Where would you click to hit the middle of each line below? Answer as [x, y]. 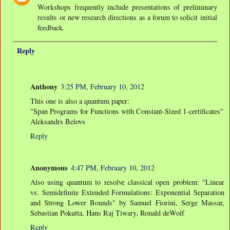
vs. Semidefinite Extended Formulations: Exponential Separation [127, 192]
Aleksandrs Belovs [58, 121]
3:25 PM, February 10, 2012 [102, 86]
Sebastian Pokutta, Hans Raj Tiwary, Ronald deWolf [107, 213]
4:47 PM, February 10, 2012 [113, 167]
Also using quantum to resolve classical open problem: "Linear [127, 182]
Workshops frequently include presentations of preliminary [127, 7]
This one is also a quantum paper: [80, 101]
